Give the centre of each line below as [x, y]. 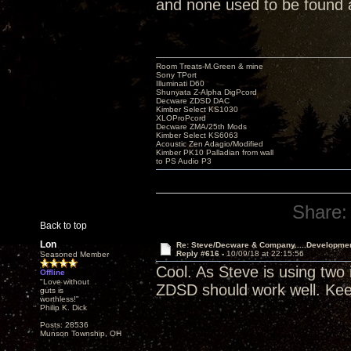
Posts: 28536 [64, 325]
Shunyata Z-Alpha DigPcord [206, 92]
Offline [52, 272]
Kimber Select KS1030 [197, 109]
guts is [52, 290]
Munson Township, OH [81, 333]
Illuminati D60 [180, 83]
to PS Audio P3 [184, 161]
